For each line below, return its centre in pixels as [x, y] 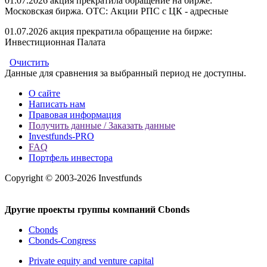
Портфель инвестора [71, 157]
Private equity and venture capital [91, 260]
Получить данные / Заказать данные [102, 125]
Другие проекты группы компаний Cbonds [97, 209]
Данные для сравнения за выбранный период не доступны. [125, 73]
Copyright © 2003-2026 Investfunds [73, 178]
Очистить [29, 62]
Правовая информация [75, 114]
